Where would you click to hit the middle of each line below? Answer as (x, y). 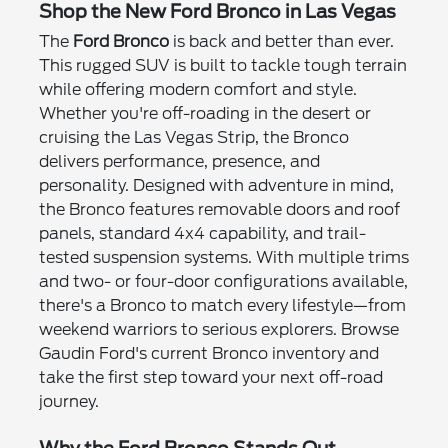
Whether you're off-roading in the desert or (204, 113)
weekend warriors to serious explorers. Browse (218, 329)
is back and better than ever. (281, 41)
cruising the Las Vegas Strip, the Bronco (193, 137)
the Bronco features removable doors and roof (219, 209)
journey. (68, 401)
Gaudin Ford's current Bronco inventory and (208, 353)
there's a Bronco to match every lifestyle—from (222, 305)
